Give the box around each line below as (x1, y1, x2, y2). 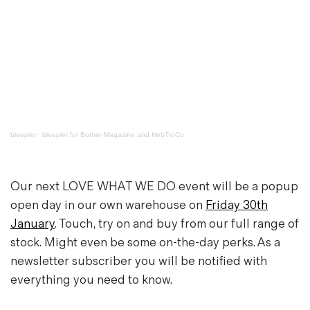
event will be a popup (176, 179, 298, 194)
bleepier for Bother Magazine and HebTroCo (42, 131, 184, 138)
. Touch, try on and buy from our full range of (55, 217, 299, 231)
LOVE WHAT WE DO (62, 179, 176, 194)
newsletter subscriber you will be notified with (10, 254, 267, 268)
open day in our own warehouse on (10, 198, 206, 212)
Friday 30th (206, 198, 268, 212)
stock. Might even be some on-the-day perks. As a (10, 235, 280, 250)
